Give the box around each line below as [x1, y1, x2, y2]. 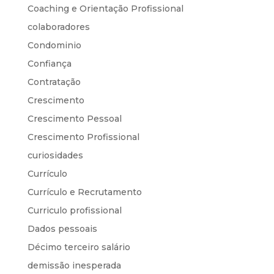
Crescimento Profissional [27, 131, 139, 143]
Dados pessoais [27, 223, 97, 234]
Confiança [27, 57, 72, 69]
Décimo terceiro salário [27, 241, 130, 253]
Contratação [27, 76, 81, 87]
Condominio [27, 39, 81, 51]
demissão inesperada [27, 259, 121, 271]
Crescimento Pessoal [27, 113, 122, 124]
